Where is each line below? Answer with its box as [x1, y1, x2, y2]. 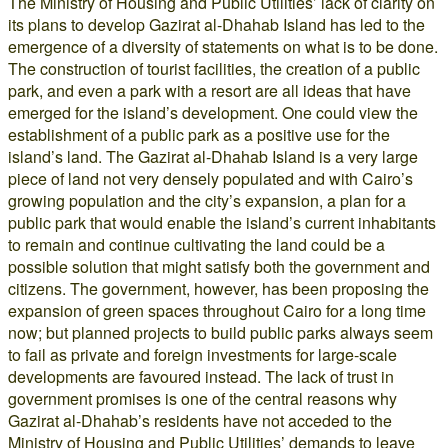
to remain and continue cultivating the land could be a [8, 233, 385, 256]
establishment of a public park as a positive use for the [8, 123, 390, 146]
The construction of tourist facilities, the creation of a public [8, 57, 420, 80]
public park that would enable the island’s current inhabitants [8, 211, 436, 234]
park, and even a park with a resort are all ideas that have [8, 79, 411, 102]
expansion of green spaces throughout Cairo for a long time [8, 299, 426, 322]
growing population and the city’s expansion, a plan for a [8, 189, 406, 212]
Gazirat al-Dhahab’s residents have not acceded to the [8, 409, 392, 432]
